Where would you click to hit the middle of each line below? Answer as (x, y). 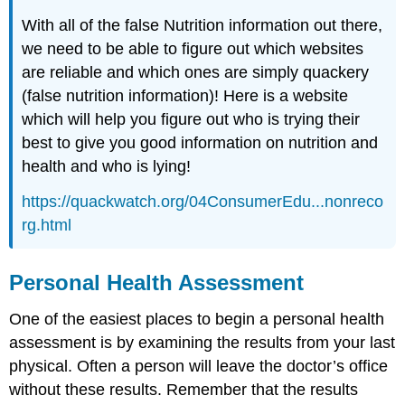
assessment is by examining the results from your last (202, 343)
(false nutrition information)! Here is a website (185, 95)
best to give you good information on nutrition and (200, 142)
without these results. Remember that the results (184, 390)
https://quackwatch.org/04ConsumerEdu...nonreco (203, 201)
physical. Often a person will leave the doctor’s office (199, 367)
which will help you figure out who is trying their (191, 119)
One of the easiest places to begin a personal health (197, 320)
